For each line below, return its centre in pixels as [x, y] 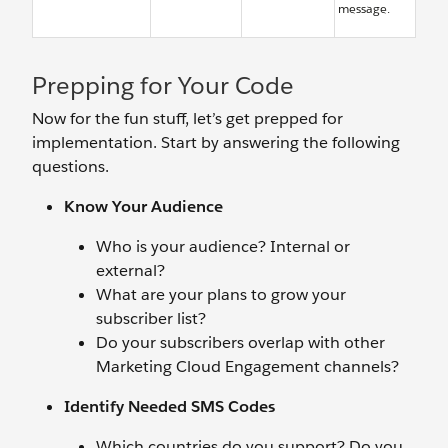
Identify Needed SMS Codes [169, 406]
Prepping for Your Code [163, 85]
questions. [72, 166]
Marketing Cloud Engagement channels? [247, 366]
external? [130, 270]
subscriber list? [151, 318]
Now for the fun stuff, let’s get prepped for [187, 118]
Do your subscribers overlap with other [240, 342]
